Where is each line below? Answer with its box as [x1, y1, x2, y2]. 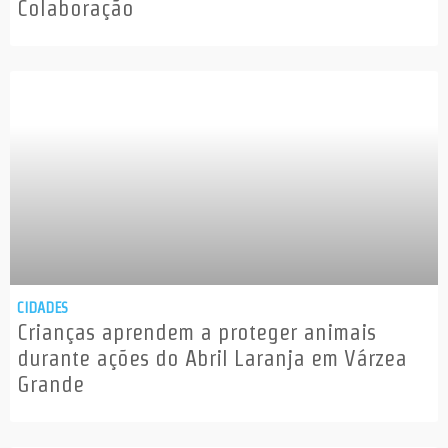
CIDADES [17, 299, 68, 317]
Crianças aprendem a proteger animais [17, 320, 376, 345]
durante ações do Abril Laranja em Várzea [17, 346, 407, 371]
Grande [17, 372, 84, 397]
